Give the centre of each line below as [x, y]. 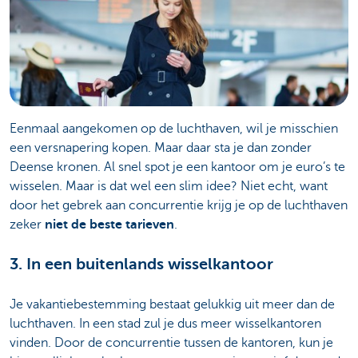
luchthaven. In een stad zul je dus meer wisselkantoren [165, 323]
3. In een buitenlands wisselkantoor [141, 264]
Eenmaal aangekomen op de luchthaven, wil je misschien [174, 128]
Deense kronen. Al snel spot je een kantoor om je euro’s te [177, 167]
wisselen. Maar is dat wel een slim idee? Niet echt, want [169, 186]
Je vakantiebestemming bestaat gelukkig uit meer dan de [172, 304]
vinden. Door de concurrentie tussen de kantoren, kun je [171, 342]
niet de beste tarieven [109, 224]
